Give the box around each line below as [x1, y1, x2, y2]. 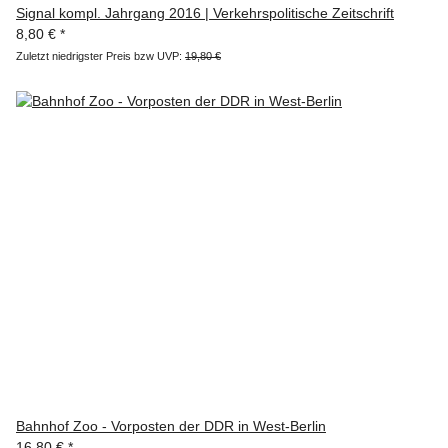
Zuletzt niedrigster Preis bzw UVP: [16, 50, 185, 63]
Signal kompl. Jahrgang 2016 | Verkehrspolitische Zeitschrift [16, 5, 394, 22]
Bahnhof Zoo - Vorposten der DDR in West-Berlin [16, 418, 326, 435]
